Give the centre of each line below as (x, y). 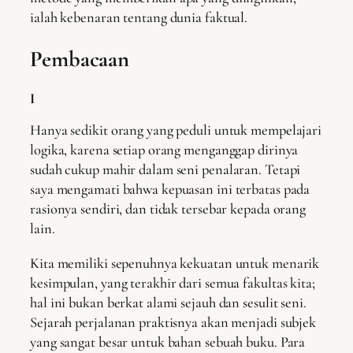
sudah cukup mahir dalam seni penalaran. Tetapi (165, 170)
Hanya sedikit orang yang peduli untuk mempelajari (176, 130)
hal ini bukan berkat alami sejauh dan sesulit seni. (168, 302)
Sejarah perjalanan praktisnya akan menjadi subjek (173, 322)
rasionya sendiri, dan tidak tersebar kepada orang (168, 209)
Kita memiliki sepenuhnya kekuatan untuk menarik (175, 263)
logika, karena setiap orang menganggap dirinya (164, 150)
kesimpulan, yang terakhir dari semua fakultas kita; (173, 282)
